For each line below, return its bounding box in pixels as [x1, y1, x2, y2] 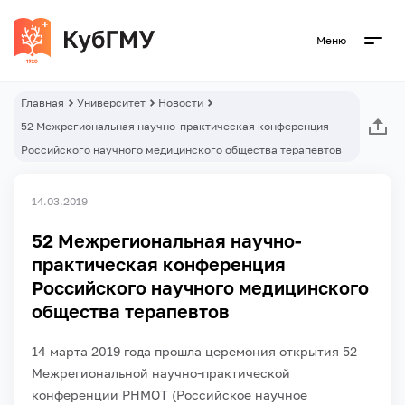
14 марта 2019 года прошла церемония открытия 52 [32, 344, 357, 359]
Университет [77, 96, 146, 109]
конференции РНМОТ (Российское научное [32, 387, 307, 402]
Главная [21, 96, 64, 109]
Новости [158, 96, 203, 109]
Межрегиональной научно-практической [32, 365, 290, 381]
